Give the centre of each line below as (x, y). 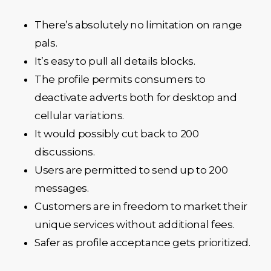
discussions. (64, 152)
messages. (61, 188)
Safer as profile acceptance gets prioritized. (142, 242)
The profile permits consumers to (120, 79)
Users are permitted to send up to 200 (131, 170)
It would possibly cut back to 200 (116, 133)
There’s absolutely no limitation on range (138, 24)
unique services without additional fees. (134, 224)
